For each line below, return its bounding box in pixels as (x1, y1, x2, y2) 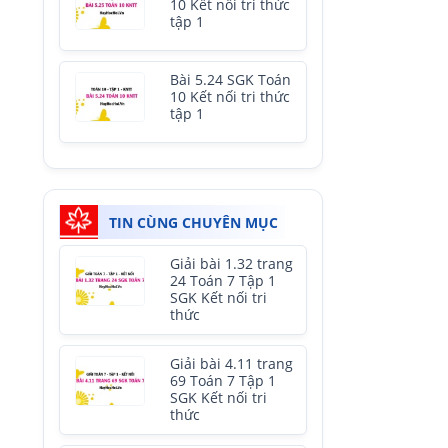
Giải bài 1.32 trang (170, 255, 293, 273)
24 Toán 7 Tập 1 (170, 272, 276, 290)
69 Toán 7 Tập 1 (170, 372, 276, 390)
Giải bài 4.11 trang (170, 355, 293, 373)
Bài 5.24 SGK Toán (170, 71, 291, 89)
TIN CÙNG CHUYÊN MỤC (109, 213, 278, 232)
